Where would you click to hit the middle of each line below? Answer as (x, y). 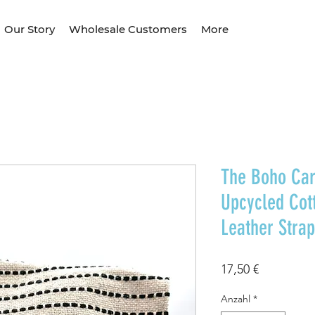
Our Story (30, 29)
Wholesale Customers (128, 29)
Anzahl (236, 299)
